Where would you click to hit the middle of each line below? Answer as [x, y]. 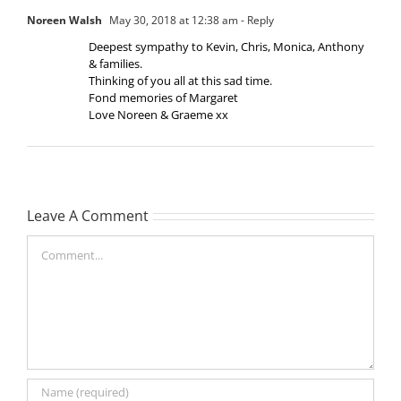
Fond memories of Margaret [163, 98]
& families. [115, 64]
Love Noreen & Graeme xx [158, 115]
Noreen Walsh [64, 21]
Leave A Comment [88, 216]
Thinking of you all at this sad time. [180, 81]
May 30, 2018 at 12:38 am [172, 21]
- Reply [256, 21]
